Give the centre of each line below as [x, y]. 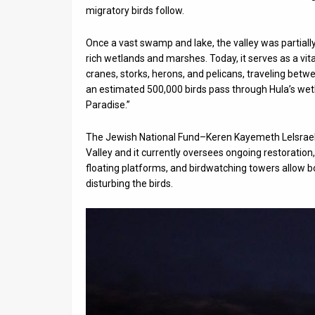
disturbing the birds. [129, 184]
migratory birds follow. [135, 11]
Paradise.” [108, 105]
